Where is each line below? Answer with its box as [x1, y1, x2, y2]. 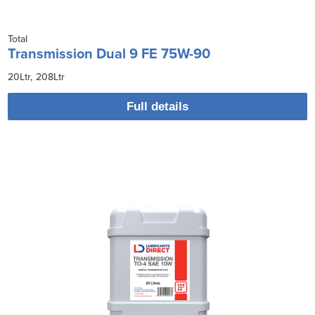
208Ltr [36, 70, 65, 83]
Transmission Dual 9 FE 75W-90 [8, 45, 211, 63]
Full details [127, 99, 188, 113]
